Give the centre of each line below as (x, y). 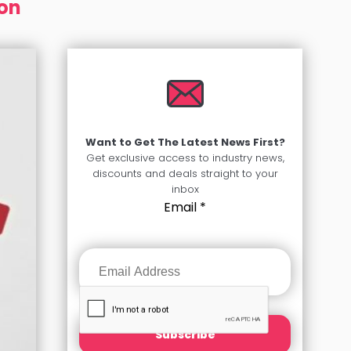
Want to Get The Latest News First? (185, 143)
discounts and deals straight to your (185, 174)
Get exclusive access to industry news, (185, 158)
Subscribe (185, 334)
